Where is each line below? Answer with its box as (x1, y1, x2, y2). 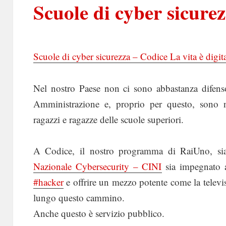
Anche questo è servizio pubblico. (33, 207, 164, 220)
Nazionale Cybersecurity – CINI (33, 160, 162, 173)
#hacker (33, 176, 64, 189)
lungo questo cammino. (33, 191, 125, 204)
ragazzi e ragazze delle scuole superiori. (33, 113, 184, 126)
